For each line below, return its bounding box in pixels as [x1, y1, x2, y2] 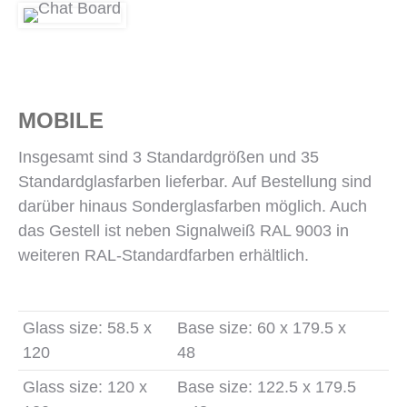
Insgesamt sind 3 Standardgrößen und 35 [18, 148, 319, 166]
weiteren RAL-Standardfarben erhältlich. [18, 246, 309, 264]
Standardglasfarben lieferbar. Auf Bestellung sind [18, 173, 372, 191]
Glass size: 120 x [23, 378, 147, 396]
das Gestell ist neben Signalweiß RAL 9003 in [18, 222, 349, 240]
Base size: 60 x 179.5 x [177, 319, 346, 337]
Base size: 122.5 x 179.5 [177, 378, 356, 396]
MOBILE [18, 108, 104, 133]
